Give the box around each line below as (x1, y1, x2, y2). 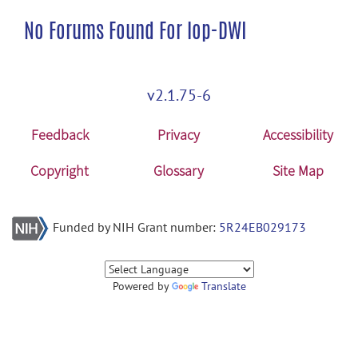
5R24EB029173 (219, 219, 306, 235)
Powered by (112, 279, 172, 293)
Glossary (153, 161, 205, 180)
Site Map (272, 161, 324, 180)
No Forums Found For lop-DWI (24, 15, 247, 46)
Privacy (157, 125, 201, 144)
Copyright (30, 161, 89, 180)
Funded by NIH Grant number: (53, 219, 219, 235)
